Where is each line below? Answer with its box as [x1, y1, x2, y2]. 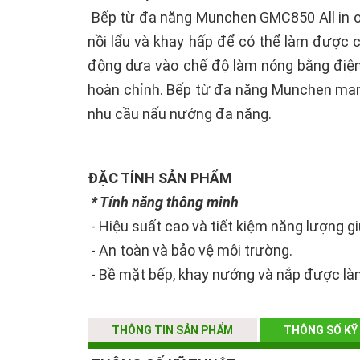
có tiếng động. [88, 314, 180, 332]
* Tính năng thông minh [88, 194, 245, 211]
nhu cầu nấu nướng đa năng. [88, 105, 272, 123]
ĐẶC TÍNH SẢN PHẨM [88, 170, 232, 187]
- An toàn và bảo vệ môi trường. [88, 242, 292, 260]
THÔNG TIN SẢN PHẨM [112, 324, 233, 337]
